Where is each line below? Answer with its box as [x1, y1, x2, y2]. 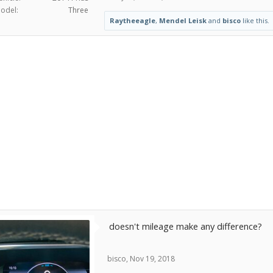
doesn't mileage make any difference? [109, 220, 262, 232]
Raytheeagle [110, 16, 155, 25]
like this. [241, 16, 269, 25]
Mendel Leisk [159, 16, 207, 25]
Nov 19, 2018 [130, 253, 175, 264]
